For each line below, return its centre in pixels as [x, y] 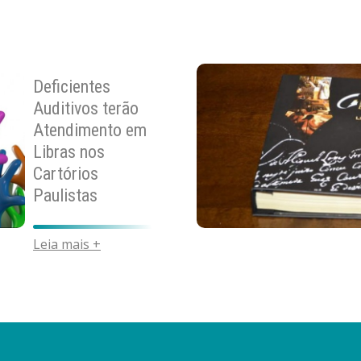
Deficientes [72, 86]
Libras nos [69, 151]
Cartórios [66, 173]
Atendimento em [90, 130]
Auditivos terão [86, 108]
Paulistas [65, 195]
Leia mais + [67, 244]
